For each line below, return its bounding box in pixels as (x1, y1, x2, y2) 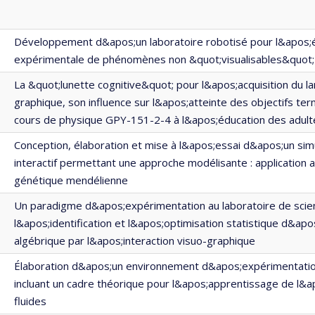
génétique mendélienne (14, 173, 128, 187)
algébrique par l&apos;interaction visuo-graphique (14, 233, 255, 247)
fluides (14, 294, 46, 308)
